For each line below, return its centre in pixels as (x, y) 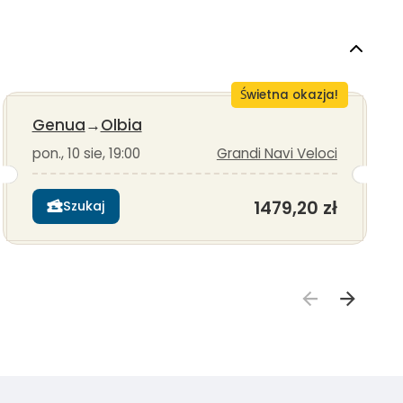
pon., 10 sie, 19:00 (86, 154)
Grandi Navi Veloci (277, 154)
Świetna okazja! (290, 95)
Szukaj (84, 206)
